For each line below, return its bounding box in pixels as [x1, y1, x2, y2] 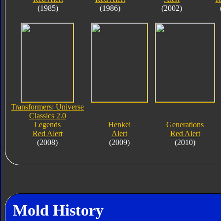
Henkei [108, 120, 131, 129]
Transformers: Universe [11, 102, 84, 111]
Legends [34, 120, 61, 129]
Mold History [12, 201, 104, 220]
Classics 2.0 [29, 111, 66, 120]
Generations [166, 120, 204, 129]
